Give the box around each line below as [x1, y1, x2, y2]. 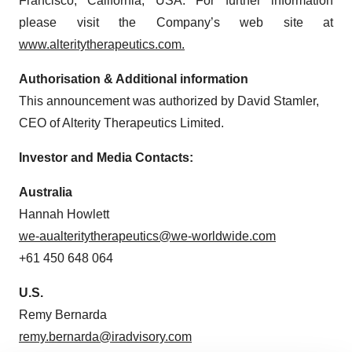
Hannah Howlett [19, 207, 109, 221]
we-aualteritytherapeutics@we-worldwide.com [19, 229, 276, 243]
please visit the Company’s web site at [19, 15, 333, 29]
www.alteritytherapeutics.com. [19, 37, 185, 51]
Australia [19, 185, 72, 199]
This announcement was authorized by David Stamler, [19, 93, 319, 108]
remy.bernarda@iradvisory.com [19, 329, 192, 343]
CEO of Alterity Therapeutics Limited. [19, 115, 224, 130]
